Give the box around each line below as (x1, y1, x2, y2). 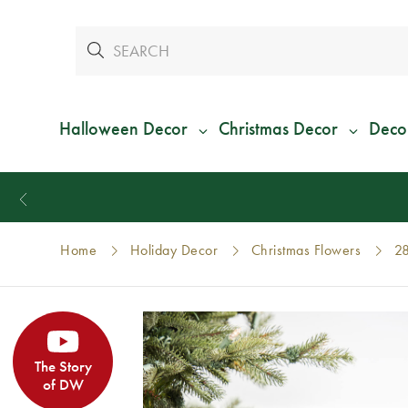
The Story (34, 356, 92, 377)
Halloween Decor (59, 117, 188, 141)
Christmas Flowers (250, 240, 362, 260)
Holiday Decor (129, 240, 219, 260)
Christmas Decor (219, 117, 338, 141)
